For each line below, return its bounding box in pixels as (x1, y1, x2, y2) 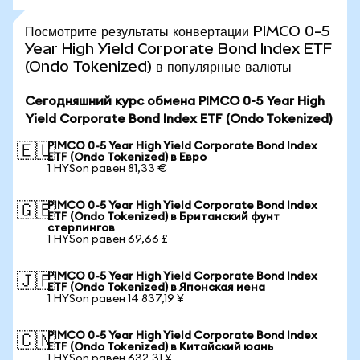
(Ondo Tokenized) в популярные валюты (25, 58, 292, 75)
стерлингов (47, 223, 115, 234)
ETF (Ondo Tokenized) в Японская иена (47, 282, 265, 293)
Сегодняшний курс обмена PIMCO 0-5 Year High (25, 95, 325, 108)
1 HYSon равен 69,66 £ (47, 234, 168, 245)
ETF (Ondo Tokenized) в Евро (47, 152, 207, 163)
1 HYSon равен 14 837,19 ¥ (47, 293, 184, 305)
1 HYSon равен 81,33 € (47, 163, 167, 174)
